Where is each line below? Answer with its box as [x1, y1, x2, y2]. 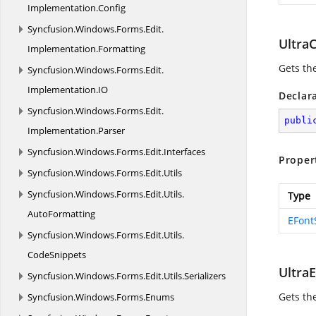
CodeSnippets [28, 248, 86, 261]
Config [98, 1, 126, 14]
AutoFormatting [28, 207, 95, 220]
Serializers [184, 269, 226, 282]
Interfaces [164, 145, 205, 158]
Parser [98, 124, 125, 137]
